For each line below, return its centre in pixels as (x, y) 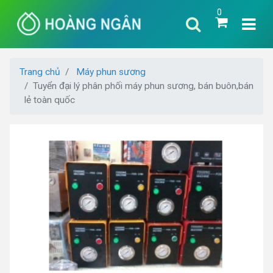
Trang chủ (40, 72)
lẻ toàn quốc (50, 100)
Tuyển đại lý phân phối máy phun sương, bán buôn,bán (143, 86)
